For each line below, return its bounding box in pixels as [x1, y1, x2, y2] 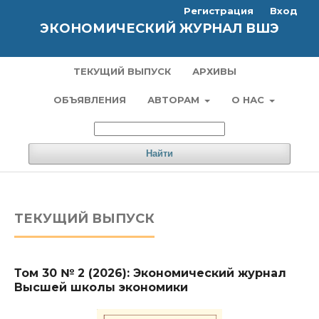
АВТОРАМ [147, 94, 202, 105]
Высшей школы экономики [14, 281, 188, 294]
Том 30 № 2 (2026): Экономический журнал [14, 266, 286, 280]
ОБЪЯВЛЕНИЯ [53, 94, 126, 105]
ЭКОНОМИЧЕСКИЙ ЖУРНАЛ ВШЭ [40, 21, 279, 36]
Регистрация [184, 5, 253, 16]
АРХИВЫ [192, 66, 236, 77]
